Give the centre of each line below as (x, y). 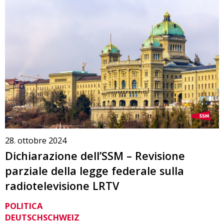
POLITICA (24, 205)
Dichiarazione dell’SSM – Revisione (95, 156)
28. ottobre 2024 (36, 140)
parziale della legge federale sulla (94, 171)
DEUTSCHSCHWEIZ (42, 217)
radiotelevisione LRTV (62, 186)
